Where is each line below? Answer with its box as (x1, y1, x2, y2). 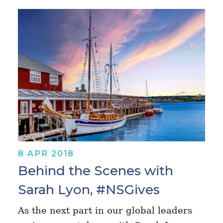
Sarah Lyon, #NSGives (17, 181, 160, 198)
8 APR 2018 (17, 148, 74, 158)
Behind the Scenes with (17, 162, 173, 179)
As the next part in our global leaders (17, 205, 192, 216)
